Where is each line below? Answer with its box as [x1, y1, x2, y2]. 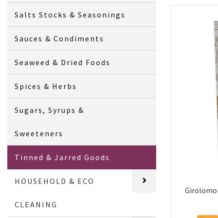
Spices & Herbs [15, 81, 77, 91]
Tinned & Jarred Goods [15, 152, 110, 162]
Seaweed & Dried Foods [15, 57, 111, 67]
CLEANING [15, 199, 58, 209]
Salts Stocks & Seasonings [15, 9, 126, 19]
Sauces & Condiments [15, 33, 105, 43]
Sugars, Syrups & [15, 105, 85, 115]
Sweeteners [15, 128, 64, 138]
